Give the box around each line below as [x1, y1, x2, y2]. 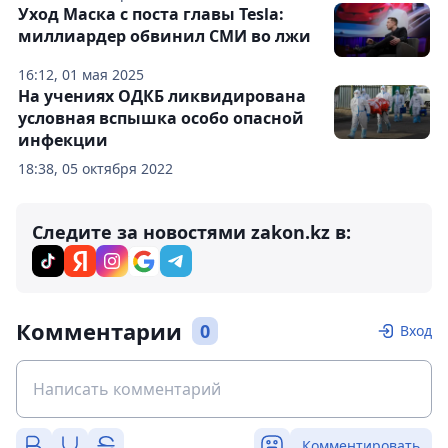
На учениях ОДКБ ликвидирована [18, 85, 306, 108]
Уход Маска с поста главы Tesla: [18, 3, 284, 26]
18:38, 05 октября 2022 [18, 159, 173, 179]
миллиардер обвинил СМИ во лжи [18, 25, 311, 48]
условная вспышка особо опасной [18, 107, 304, 130]
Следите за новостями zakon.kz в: [32, 220, 351, 245]
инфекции [18, 129, 108, 152]
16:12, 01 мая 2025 [18, 65, 144, 85]
